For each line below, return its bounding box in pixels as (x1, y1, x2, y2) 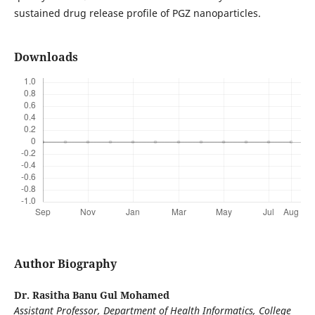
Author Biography (13, 256, 117, 272)
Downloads (13, 49, 78, 65)
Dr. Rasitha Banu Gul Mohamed (13, 288, 169, 302)
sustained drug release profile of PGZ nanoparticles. (13, 6, 261, 20)
